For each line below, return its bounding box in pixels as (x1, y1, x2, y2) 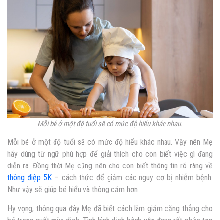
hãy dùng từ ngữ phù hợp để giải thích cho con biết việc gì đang (7, 149, 213, 159)
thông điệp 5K (7, 173, 52, 183)
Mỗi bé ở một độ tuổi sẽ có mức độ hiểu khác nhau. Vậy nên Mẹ (7, 137, 213, 147)
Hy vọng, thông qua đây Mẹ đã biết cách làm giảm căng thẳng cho (7, 204, 213, 214)
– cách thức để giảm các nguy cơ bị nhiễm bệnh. (52, 173, 213, 183)
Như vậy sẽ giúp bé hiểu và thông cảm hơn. (7, 185, 139, 194)
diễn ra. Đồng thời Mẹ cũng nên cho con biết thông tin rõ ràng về (7, 161, 213, 171)
